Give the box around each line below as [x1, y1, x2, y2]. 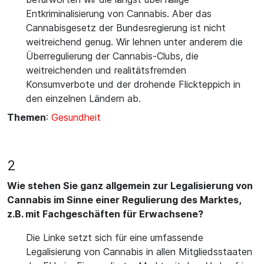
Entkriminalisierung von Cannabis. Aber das [26, 8, 212, 19]
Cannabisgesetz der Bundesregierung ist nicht [26, 22, 226, 34]
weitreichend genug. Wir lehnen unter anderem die [26, 36, 243, 48]
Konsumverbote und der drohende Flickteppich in [26, 78, 240, 90]
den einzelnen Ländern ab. [26, 93, 141, 104]
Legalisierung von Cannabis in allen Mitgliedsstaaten [26, 246, 252, 258]
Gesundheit [51, 111, 101, 123]
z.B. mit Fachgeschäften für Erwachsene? [7, 208, 203, 220]
